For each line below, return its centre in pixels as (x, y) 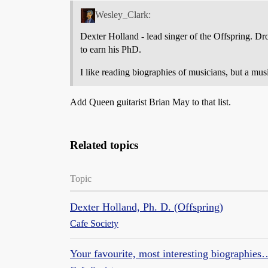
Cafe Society (94, 223)
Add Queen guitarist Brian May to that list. (150, 102)
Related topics (104, 145)
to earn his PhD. (111, 49)
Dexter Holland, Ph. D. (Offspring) (147, 207)
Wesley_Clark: (123, 14)
